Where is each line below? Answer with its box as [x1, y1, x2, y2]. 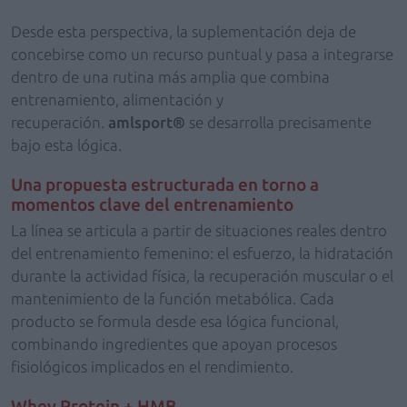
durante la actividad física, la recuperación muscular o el [11, 267, 393, 284]
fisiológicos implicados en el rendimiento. [11, 358, 293, 375]
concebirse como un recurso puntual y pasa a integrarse [11, 45, 393, 63]
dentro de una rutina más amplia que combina [11, 68, 330, 85]
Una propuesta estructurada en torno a [11, 174, 319, 194]
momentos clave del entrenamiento [11, 194, 293, 214]
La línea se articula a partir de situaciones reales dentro [11, 222, 387, 239]
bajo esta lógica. [11, 136, 122, 154]
